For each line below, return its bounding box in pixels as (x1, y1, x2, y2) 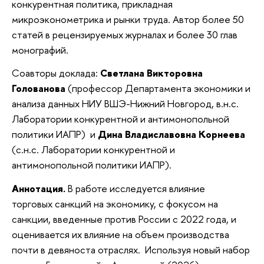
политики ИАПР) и (12, 127, 98, 141)
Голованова (12, 81, 65, 95)
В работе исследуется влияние (65, 181, 205, 196)
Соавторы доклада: (12, 66, 100, 80)
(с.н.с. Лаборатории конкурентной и (12, 143, 175, 157)
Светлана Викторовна (100, 66, 203, 80)
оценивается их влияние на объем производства (12, 227, 229, 242)
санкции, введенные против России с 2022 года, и (12, 212, 236, 226)
